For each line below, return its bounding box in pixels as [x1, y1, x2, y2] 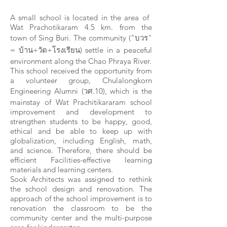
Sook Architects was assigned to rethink [10, 174, 152, 184]
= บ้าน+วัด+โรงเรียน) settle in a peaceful [10, 45, 152, 55]
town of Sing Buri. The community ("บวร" [10, 33, 152, 43]
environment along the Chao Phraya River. [10, 56, 152, 66]
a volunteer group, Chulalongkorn [10, 75, 152, 85]
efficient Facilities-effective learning [10, 155, 152, 165]
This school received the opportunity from [10, 66, 152, 75]
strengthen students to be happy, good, [10, 117, 152, 126]
